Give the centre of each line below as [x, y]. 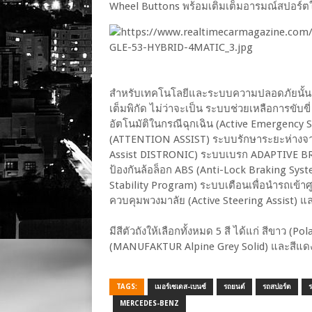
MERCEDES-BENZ [149, 304]
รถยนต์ [234, 287]
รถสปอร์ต [277, 287]
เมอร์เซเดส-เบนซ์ [180, 287]
